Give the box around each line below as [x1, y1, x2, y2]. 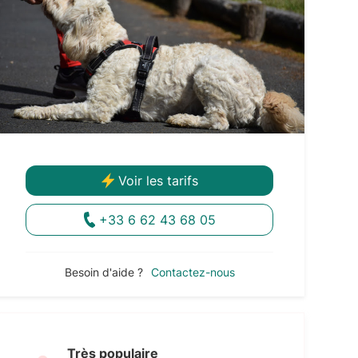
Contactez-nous [150, 265, 235, 279]
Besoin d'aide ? [64, 265, 143, 279]
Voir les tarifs [117, 172, 198, 189]
